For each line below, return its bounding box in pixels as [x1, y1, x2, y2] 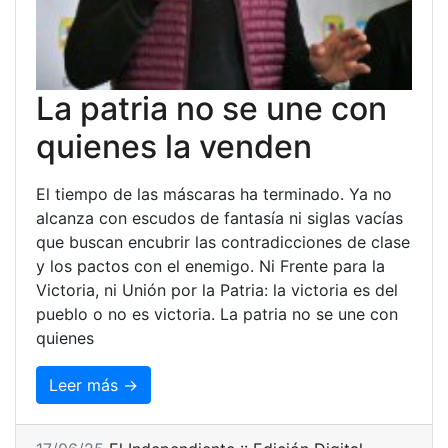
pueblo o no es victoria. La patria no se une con [36, 303, 398, 324]
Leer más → [49, 374, 138, 395]
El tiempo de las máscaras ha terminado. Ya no [36, 183, 392, 204]
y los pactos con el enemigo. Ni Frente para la [36, 255, 385, 276]
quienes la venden [36, 126, 312, 166]
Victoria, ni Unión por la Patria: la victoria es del [36, 279, 398, 300]
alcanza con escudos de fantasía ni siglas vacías [36, 207, 403, 228]
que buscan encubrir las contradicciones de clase [36, 231, 410, 252]
